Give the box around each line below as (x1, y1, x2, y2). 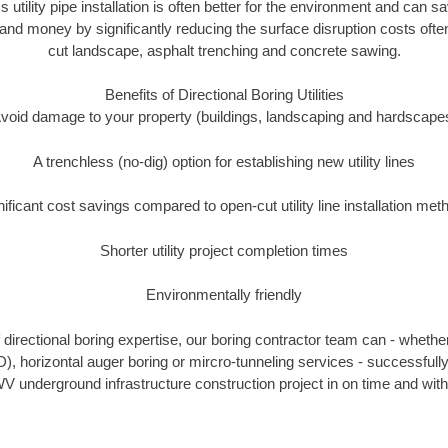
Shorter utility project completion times (100, 241, 348, 259)
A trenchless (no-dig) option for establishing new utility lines (33, 152, 415, 170)
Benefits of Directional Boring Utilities (104, 86, 344, 104)
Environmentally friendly (146, 286, 302, 304)
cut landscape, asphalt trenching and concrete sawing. (47, 41, 401, 59)
